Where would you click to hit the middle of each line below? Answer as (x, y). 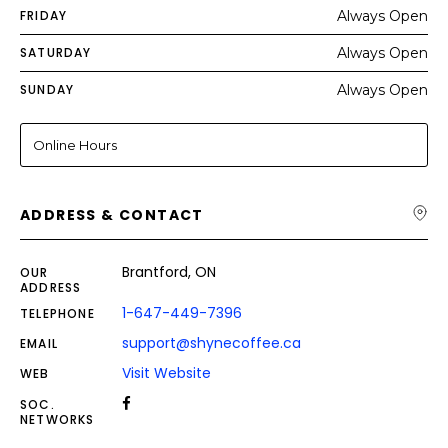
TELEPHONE (57, 313)
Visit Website (166, 373)
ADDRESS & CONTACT (112, 215)
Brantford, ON (169, 272)
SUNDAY (47, 89)
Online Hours (75, 145)
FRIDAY (44, 15)
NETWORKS (57, 419)
